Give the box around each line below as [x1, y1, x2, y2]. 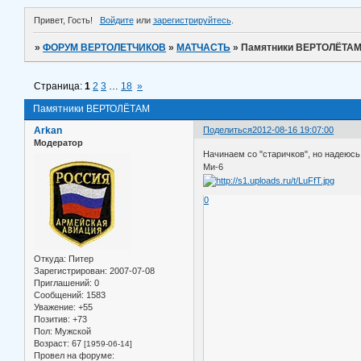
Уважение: [34, 301, 76, 312]
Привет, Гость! [34, 15, 93, 26]
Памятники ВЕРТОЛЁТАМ [33, 103, 150, 115]
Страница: [34, 81, 85, 93]
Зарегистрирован [34, 265, 105, 276]
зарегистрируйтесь [152, 15, 231, 26]
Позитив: [34, 313, 70, 324]
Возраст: [34, 338, 69, 348]
